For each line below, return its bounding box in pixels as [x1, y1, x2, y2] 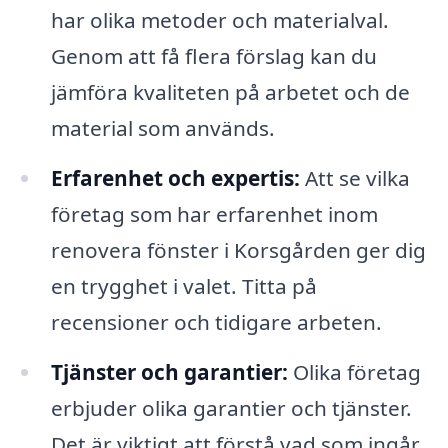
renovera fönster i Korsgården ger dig [50, 235, 426, 264]
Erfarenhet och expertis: [50, 163, 300, 192]
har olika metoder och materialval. [50, 5, 389, 34]
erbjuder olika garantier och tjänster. [50, 393, 412, 422]
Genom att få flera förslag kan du [50, 41, 377, 70]
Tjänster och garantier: [50, 357, 288, 386]
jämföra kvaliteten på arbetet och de [50, 77, 410, 106]
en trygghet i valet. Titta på [50, 271, 317, 300]
